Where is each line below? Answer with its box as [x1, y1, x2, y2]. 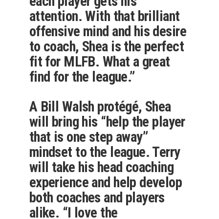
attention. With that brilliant [29, 7, 180, 24]
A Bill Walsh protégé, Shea [29, 98, 171, 115]
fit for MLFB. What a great [29, 53, 170, 70]
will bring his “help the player [29, 113, 185, 130]
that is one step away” [29, 128, 148, 145]
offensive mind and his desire [29, 22, 187, 40]
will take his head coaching [29, 158, 174, 175]
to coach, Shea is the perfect [29, 38, 184, 55]
